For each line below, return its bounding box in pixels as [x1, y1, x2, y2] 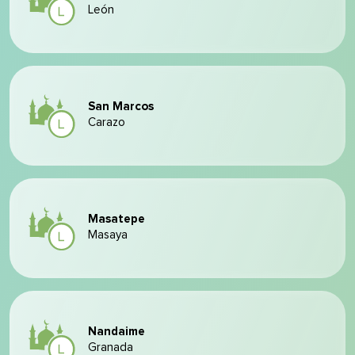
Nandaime [88, 326, 145, 338]
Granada [88, 342, 133, 353]
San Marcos [88, 101, 154, 113]
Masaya [88, 229, 128, 241]
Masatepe [88, 213, 145, 225]
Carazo [88, 116, 125, 128]
